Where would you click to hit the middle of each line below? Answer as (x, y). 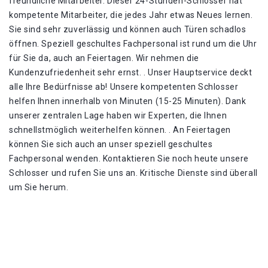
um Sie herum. (39, 187)
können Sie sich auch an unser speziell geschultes (111, 144)
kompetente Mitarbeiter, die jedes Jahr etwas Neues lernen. (131, 15)
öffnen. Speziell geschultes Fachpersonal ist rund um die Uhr (133, 44)
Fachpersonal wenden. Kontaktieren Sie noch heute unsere (129, 159)
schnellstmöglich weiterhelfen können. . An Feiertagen (120, 130)
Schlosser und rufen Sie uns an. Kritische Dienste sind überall (133, 173)
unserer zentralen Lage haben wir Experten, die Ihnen (118, 115)
